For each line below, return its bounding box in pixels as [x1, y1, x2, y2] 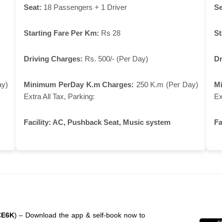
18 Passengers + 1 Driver [42, 2, 127, 11]
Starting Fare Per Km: [24, 28, 100, 37]
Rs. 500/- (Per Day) [83, 54, 149, 63]
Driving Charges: [24, 54, 83, 63]
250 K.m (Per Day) [134, 80, 198, 89]
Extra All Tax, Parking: [24, 92, 95, 101]
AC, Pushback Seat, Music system [51, 117, 171, 126]
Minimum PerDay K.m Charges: [24, 80, 134, 89]
